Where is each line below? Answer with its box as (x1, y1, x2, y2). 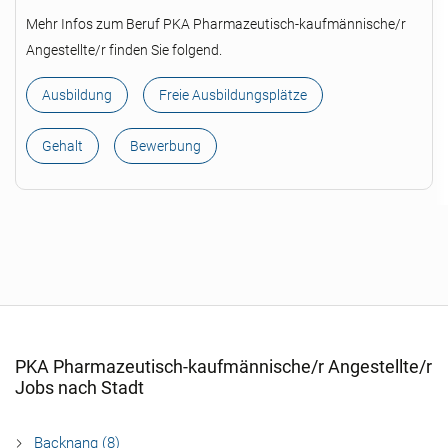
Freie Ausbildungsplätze (159, 87, 307, 103)
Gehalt (42, 138, 83, 154)
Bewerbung (130, 138, 201, 154)
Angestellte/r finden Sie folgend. (26, 42, 222, 58)
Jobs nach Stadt (15, 377, 144, 398)
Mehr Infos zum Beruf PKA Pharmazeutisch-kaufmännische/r (26, 16, 406, 32)
